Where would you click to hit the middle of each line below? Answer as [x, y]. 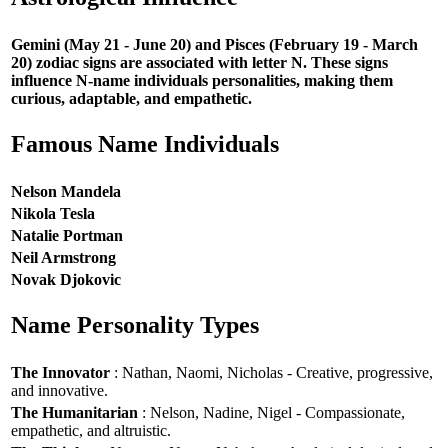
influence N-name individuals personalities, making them [202, 80]
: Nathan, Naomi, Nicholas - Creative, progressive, [271, 372]
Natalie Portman [67, 235]
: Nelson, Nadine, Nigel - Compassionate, [271, 412]
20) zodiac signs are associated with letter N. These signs [199, 62]
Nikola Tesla [53, 213]
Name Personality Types [135, 325]
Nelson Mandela [66, 191]
